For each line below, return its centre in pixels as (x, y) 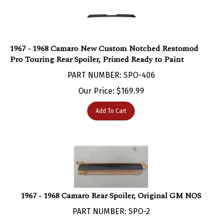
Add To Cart (111, 101)
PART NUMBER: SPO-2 (111, 201)
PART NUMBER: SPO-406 (111, 65)
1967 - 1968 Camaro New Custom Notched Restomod (104, 38)
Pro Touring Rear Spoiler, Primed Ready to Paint (97, 49)
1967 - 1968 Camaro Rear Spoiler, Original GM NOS (111, 186)
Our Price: (96, 81)
